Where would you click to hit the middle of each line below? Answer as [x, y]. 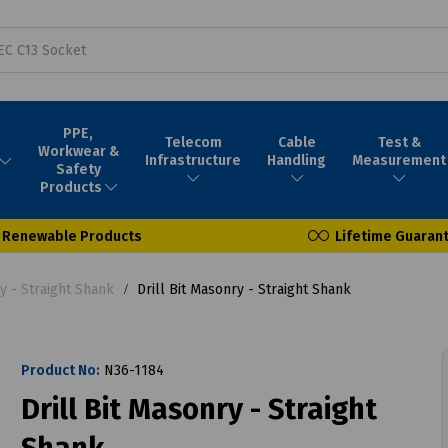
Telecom [193, 142]
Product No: [60, 370]
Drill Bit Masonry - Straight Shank [242, 289]
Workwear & [78, 151]
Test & [399, 142]
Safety [78, 169]
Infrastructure [193, 160]
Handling [297, 160]
